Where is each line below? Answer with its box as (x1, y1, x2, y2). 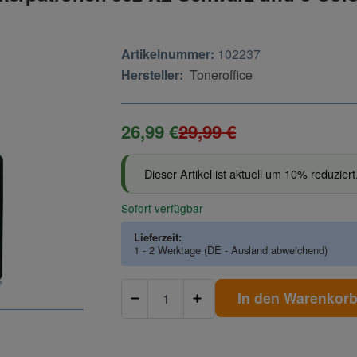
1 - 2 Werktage (134, 241, 205, 257)
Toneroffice (190, 65, 253, 84)
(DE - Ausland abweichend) (204, 241, 328, 257)
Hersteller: (121, 65, 184, 84)
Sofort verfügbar (121, 199, 204, 216)
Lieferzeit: (134, 229, 182, 245)
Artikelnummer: (121, 44, 215, 63)
